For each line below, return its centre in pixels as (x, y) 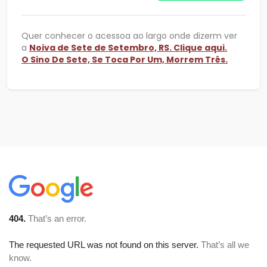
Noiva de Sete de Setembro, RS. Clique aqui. (128, 48)
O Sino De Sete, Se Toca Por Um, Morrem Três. (125, 60)
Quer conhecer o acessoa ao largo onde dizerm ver (129, 36)
